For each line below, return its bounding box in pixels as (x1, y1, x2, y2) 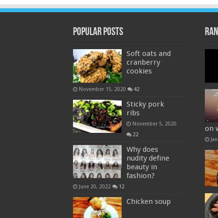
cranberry (126, 58, 160, 67)
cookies (126, 67, 152, 76)
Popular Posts (73, 27, 123, 38)
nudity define (126, 153, 169, 163)
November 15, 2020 (78, 86, 126, 92)
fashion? (126, 171, 155, 180)
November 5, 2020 (132, 120, 177, 127)
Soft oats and (126, 49, 171, 58)
